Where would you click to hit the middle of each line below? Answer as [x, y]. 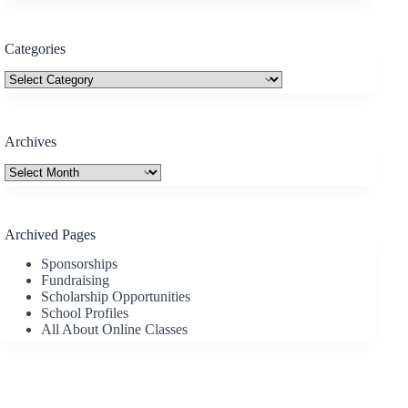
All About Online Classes [114, 330]
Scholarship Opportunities [116, 297]
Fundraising [75, 280]
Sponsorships [79, 264]
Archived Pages [50, 234]
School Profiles [85, 313]
